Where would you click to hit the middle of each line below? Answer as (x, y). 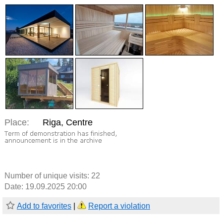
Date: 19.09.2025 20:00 (46, 187)
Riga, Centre (68, 123)
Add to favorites (44, 206)
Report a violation (119, 206)
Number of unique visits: (48, 176)
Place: (17, 123)
